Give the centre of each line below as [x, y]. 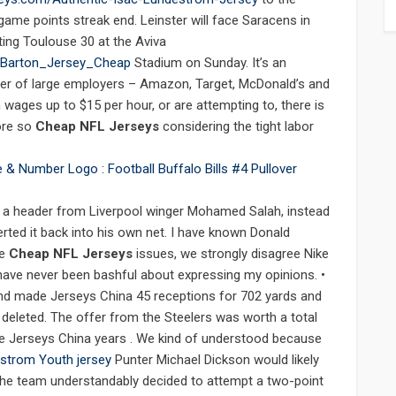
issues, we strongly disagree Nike [231, 254]
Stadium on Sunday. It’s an [209, 63]
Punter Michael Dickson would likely [215, 360]
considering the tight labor [236, 127]
